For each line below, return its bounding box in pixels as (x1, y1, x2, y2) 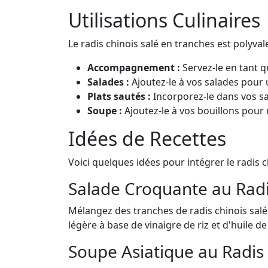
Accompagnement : (87, 60, 180, 74)
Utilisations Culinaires (68, 7, 260, 33)
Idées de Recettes (68, 125, 226, 151)
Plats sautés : (87, 89, 151, 103)
